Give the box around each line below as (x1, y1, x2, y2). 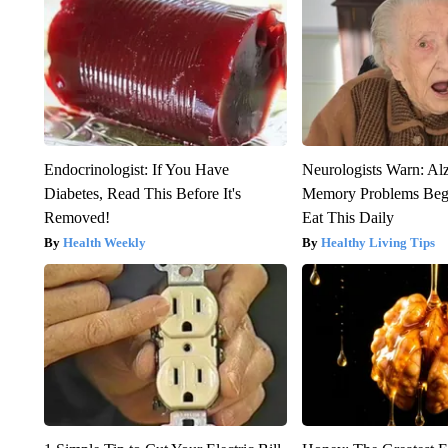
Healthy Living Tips (321, 234, 436, 250)
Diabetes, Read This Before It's (43, 184, 241, 202)
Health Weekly (62, 234, 146, 250)
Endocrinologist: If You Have (43, 160, 229, 178)
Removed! (43, 208, 110, 226)
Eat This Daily (302, 208, 395, 226)
